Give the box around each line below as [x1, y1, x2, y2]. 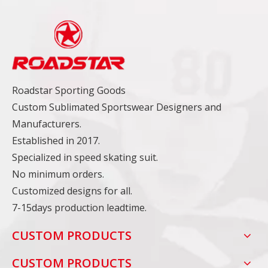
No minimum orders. [12, 167, 106, 181]
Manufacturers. [12, 117, 84, 131]
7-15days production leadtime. [12, 201, 147, 215]
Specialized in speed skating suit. [12, 151, 160, 165]
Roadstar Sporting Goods [12, 84, 126, 98]
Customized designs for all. [12, 184, 132, 198]
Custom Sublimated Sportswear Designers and [12, 100, 221, 114]
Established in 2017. [12, 134, 102, 148]
